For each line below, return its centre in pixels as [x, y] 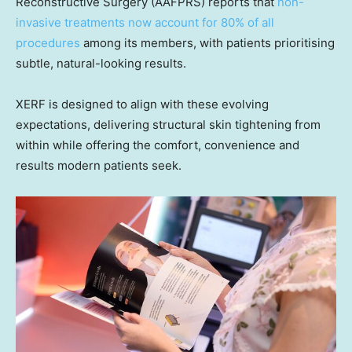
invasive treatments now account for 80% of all [145, 23]
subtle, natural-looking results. [101, 64]
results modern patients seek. [99, 166]
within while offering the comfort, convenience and [158, 145]
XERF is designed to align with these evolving [142, 104]
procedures [48, 43]
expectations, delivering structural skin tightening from [168, 125]
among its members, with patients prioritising [207, 43]
